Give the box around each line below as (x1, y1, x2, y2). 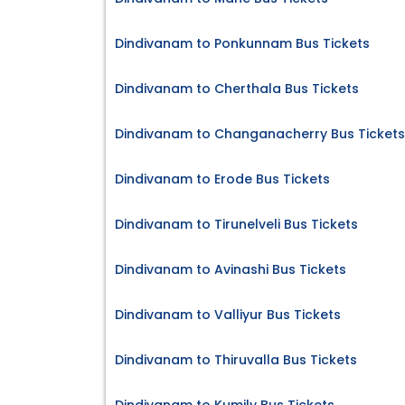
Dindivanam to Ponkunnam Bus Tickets (115, 34, 370, 53)
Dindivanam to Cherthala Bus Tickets (115, 80, 359, 99)
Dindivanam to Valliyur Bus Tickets (115, 306, 341, 325)
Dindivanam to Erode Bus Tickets (115, 170, 330, 189)
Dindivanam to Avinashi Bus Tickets (115, 260, 346, 279)
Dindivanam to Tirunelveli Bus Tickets (115, 215, 358, 234)
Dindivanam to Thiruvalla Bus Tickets (115, 351, 357, 370)
